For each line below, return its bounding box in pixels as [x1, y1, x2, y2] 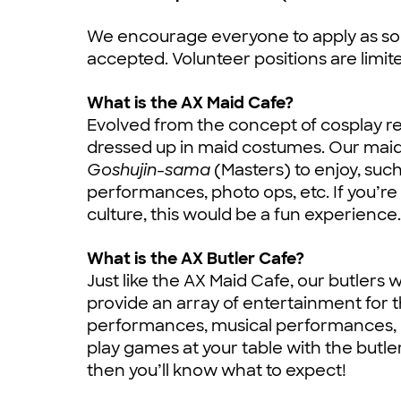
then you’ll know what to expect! [87, 360, 346, 381]
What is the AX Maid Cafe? [87, 92, 294, 114]
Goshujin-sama [87, 159, 210, 181]
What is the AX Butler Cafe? [87, 248, 304, 269]
